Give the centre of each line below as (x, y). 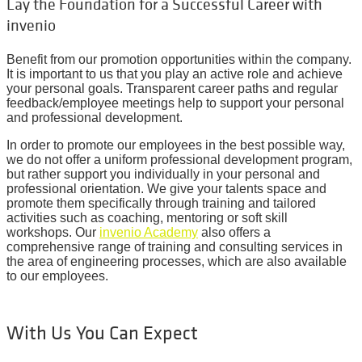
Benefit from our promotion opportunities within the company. (179, 59)
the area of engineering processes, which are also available (177, 261)
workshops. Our (53, 232)
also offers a (234, 232)
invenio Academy (149, 232)
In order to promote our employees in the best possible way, (176, 145)
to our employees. (57, 276)
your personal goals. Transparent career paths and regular (172, 88)
